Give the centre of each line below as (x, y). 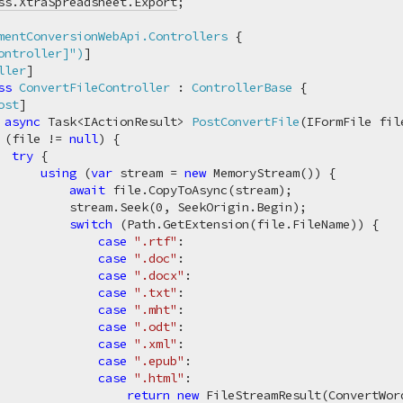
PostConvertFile (246, 121)
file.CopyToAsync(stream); (199, 190)
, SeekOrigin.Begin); (235, 207)
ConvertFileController (95, 87)
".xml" (156, 344)
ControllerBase (242, 87)
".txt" (156, 292)
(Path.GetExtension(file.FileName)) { (246, 224)
